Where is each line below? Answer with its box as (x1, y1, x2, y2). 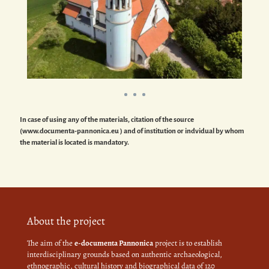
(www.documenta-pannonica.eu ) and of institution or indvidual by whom (20, 127, 244, 135)
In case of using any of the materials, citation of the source (20, 115, 194, 124)
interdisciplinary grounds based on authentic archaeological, (27, 249, 222, 259)
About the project (27, 213, 105, 228)
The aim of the (27, 237, 74, 248)
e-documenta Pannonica (74, 237, 153, 248)
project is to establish (153, 237, 222, 248)
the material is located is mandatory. (20, 138, 129, 147)
